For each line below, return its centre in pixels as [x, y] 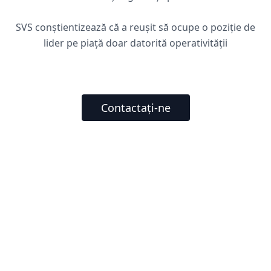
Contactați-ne [135, 108]
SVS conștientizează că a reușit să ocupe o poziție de [135, 27]
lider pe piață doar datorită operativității [135, 43]
